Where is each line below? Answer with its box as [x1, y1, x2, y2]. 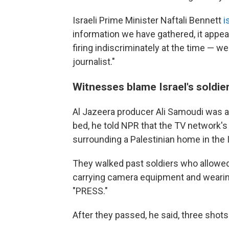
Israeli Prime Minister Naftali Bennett [73, 15, 223, 26]
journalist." [73, 56, 115, 67]
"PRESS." [73, 186, 108, 196]
